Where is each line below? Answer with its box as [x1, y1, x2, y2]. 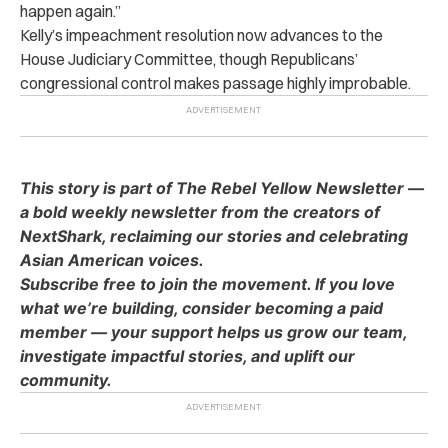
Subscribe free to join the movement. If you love [20, 273, 395, 294]
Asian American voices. [20, 249, 204, 270]
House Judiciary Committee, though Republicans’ [20, 48, 358, 69]
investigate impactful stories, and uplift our [20, 345, 355, 366]
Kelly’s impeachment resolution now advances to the [20, 24, 383, 45]
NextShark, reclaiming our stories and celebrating [20, 225, 408, 246]
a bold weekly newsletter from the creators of [20, 201, 380, 222]
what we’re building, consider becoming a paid [20, 297, 383, 318]
